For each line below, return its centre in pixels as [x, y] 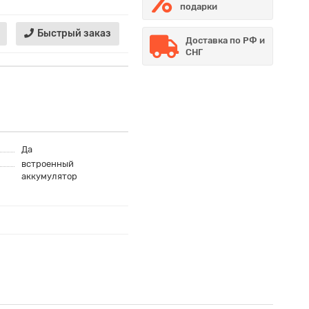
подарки [199, 7]
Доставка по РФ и [225, 40]
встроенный [48, 164]
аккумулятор [49, 176]
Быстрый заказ [74, 33]
